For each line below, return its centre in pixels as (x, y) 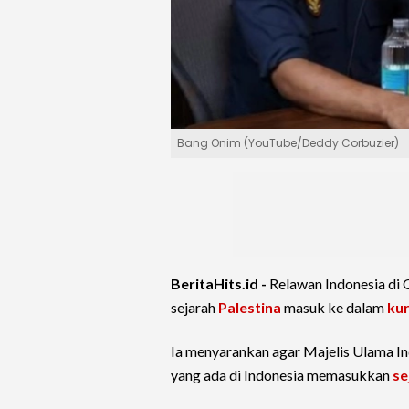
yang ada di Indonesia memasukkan (282, 375)
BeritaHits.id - (220, 284)
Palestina (250, 308)
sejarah (194, 308)
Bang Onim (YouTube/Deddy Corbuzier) (288, 143)
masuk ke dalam (334, 308)
